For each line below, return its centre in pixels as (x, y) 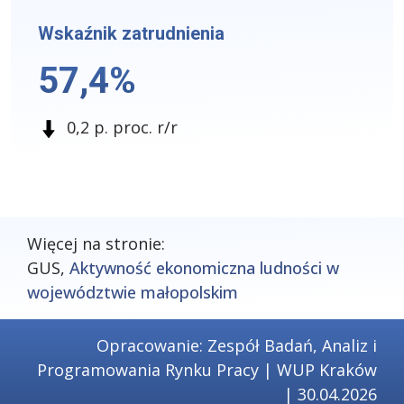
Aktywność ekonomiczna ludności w (204, 268)
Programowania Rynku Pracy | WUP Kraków (207, 370)
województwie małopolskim (133, 292)
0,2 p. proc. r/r (122, 127)
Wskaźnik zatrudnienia (131, 33)
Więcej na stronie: (96, 243)
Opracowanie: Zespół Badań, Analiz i (237, 345)
